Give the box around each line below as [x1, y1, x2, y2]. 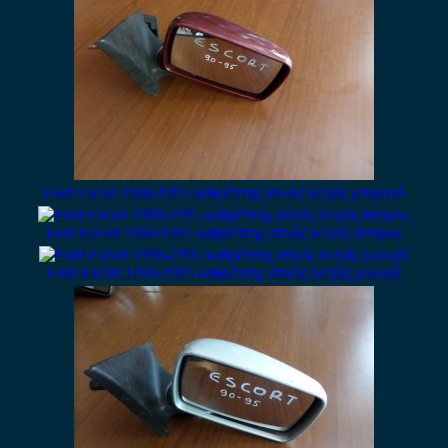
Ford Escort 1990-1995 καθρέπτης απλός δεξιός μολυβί [47, 263, 401, 281]
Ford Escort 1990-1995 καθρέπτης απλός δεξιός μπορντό [42, 183, 405, 201]
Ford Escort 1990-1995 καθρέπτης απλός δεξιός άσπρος [46, 223, 402, 241]
